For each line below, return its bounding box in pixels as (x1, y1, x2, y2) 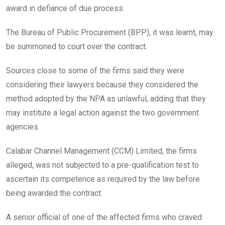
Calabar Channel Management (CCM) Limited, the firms (6, 146, 197, 156)
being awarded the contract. (6, 188, 102, 198)
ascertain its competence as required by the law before (6, 174, 200, 184)
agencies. (6, 122, 40, 132)
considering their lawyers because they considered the (6, 80, 198, 90)
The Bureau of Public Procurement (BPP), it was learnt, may (6, 28, 213, 38)
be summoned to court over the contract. (6, 42, 147, 52)
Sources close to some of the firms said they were (6, 66, 184, 76)
